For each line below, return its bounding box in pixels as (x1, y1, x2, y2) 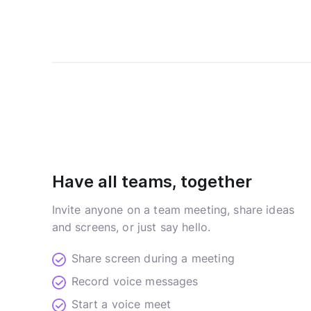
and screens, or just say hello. (51, 219, 211, 234)
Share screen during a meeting (71, 251, 235, 265)
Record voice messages (71, 274, 199, 288)
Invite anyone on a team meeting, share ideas (51, 202, 295, 217)
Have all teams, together (51, 171, 252, 192)
